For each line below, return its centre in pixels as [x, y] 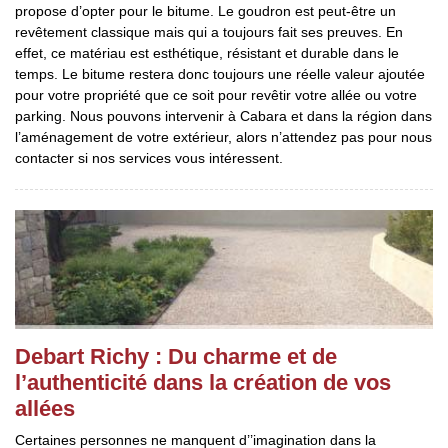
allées [45, 408]
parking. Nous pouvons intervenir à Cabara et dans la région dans [223, 116]
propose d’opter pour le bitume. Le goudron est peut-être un [205, 11]
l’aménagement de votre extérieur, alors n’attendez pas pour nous [223, 137]
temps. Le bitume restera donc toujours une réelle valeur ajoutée [220, 74]
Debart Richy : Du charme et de [176, 356]
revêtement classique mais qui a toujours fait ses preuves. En [209, 32]
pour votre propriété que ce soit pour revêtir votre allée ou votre [216, 95]
